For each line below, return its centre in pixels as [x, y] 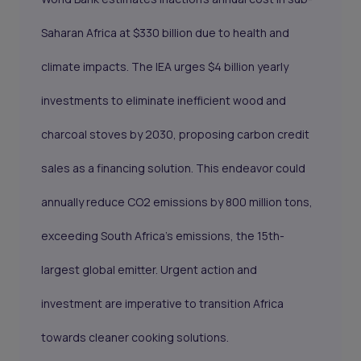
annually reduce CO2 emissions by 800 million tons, [177, 202]
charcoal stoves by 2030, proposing [139, 135]
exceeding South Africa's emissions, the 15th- [163, 236]
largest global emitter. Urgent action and [149, 270]
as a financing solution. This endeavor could [188, 168]
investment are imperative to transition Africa [163, 304]
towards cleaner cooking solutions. [135, 338]
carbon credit [274, 135]
